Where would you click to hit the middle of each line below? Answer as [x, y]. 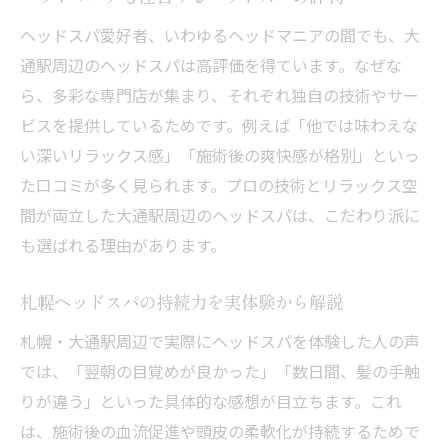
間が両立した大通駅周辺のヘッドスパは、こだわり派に [220, 215]
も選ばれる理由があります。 [123, 245]
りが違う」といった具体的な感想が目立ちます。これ [211, 401]
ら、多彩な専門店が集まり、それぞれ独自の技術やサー [219, 95]
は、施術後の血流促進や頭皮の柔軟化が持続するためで [220, 431]
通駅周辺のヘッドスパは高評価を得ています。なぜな [211, 65]
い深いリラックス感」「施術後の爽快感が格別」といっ [220, 155]
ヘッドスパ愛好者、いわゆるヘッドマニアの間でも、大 [220, 35]
